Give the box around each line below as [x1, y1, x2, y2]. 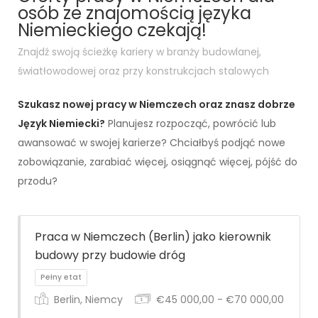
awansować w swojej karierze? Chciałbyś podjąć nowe [18, 136, 285, 150]
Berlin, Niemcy [51, 292, 123, 307]
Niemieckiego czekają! [18, 18, 207, 42]
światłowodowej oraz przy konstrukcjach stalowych [18, 64, 269, 78]
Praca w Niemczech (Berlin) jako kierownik [35, 229, 271, 245]
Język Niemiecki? [18, 116, 105, 131]
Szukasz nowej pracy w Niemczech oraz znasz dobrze [18, 97, 295, 111]
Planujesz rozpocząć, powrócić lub [105, 116, 276, 131]
